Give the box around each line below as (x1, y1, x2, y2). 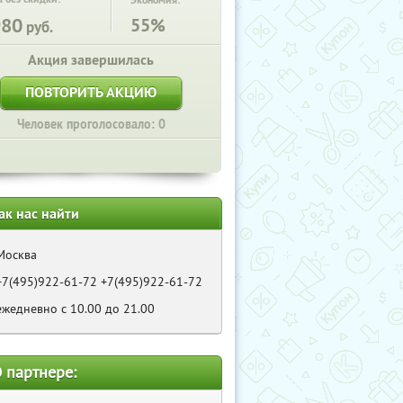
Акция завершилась (28, 50, 154, 69)
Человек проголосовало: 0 (16, 116, 166, 132)
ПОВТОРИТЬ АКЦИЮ (25, 83, 157, 102)
